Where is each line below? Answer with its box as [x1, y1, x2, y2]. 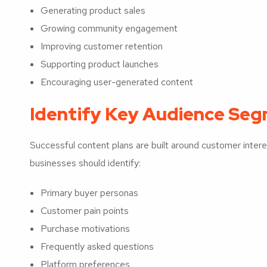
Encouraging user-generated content [41, 75, 193, 88]
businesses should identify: [30, 156, 141, 169]
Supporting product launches [41, 57, 159, 70]
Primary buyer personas [41, 186, 138, 199]
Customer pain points [41, 204, 129, 217]
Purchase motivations [41, 222, 130, 235]
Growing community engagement [41, 21, 178, 35]
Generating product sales [41, 4, 145, 17]
